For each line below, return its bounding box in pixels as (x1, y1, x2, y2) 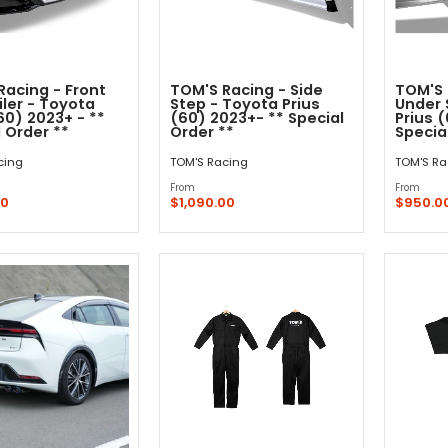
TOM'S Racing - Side (170, 80, 323, 100)
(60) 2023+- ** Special (170, 108, 344, 128)
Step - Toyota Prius (170, 94, 320, 114)
